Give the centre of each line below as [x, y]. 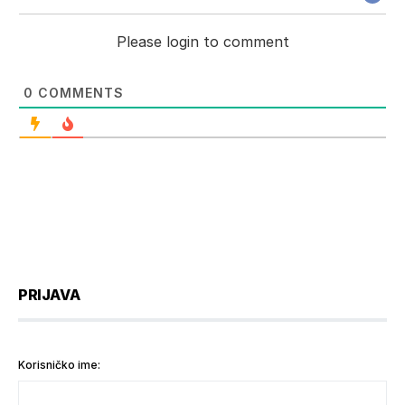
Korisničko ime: [59, 364]
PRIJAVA [49, 294]
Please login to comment [202, 41]
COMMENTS [79, 92]
